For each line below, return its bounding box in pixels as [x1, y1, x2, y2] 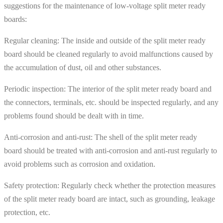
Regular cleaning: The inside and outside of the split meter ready [4, 36, 206, 45]
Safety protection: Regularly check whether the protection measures [4, 181, 216, 190]
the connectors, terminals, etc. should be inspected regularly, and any [4, 98, 219, 107]
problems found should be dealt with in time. [4, 111, 144, 120]
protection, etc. [4, 208, 50, 217]
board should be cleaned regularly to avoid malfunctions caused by [4, 49, 213, 58]
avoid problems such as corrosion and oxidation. [4, 159, 155, 168]
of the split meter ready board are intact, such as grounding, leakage [4, 194, 215, 203]
